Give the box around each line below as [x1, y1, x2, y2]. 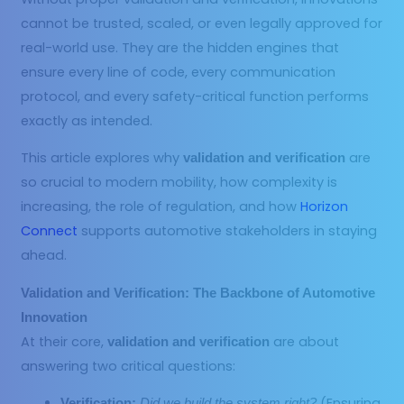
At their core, [21, 332, 108, 351]
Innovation [21, 309, 88, 325]
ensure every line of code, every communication [21, 62, 336, 81]
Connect [21, 222, 78, 241]
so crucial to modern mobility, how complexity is [21, 173, 338, 192]
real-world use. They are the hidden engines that [21, 38, 340, 57]
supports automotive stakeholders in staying [78, 222, 378, 241]
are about [270, 332, 340, 351]
